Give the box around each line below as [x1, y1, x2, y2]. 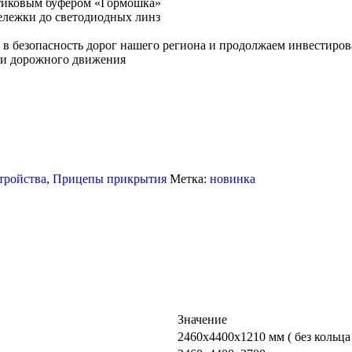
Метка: [170, 171, 211, 185]
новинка [210, 171, 256, 185]
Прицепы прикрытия [53, 171, 167, 185]
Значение [178, 312, 227, 326]
